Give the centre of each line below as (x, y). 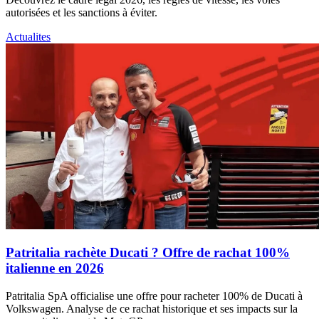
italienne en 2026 (55, 268)
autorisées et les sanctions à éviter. (82, 13)
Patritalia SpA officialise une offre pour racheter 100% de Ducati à (154, 296)
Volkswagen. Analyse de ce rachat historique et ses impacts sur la (152, 309)
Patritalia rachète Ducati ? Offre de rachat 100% (148, 253)
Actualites (28, 37)
